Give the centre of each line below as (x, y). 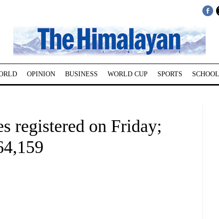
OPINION (41, 74)
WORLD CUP (127, 74)
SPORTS (170, 74)
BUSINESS (81, 74)
